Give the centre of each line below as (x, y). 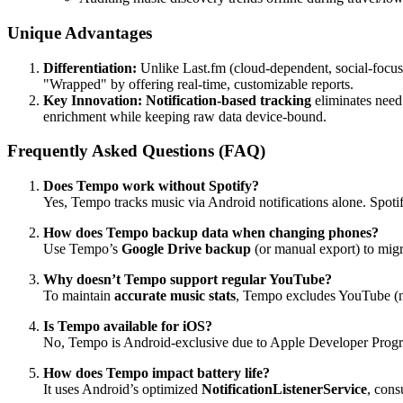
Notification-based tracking (228, 100)
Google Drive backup (186, 248)
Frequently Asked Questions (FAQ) (136, 151)
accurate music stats (175, 295)
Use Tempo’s (82, 248)
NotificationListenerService (284, 389)
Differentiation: (90, 67)
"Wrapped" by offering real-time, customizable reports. (198, 84)
